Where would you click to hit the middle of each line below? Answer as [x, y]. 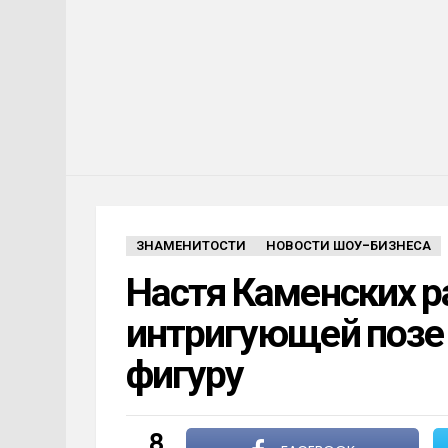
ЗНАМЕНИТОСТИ [191, 245]
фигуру [185, 374]
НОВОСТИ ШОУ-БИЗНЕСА [348, 245]
